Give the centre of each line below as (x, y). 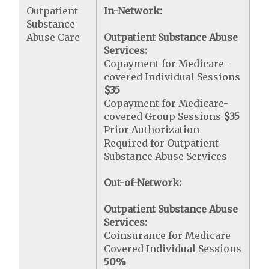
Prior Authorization (152, 130)
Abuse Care (53, 37)
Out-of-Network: (143, 183)
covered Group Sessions (164, 116)
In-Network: (133, 11)
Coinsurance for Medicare (168, 235)
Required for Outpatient (162, 143)
